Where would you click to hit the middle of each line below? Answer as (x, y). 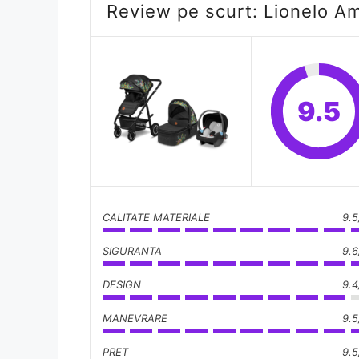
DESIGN (122, 284)
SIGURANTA (132, 250)
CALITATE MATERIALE (156, 217)
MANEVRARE (135, 318)
